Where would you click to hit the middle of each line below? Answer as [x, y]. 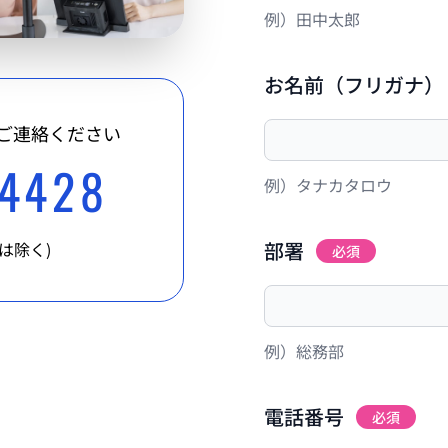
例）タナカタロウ [328, 185]
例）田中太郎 [312, 19]
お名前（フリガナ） [354, 84]
